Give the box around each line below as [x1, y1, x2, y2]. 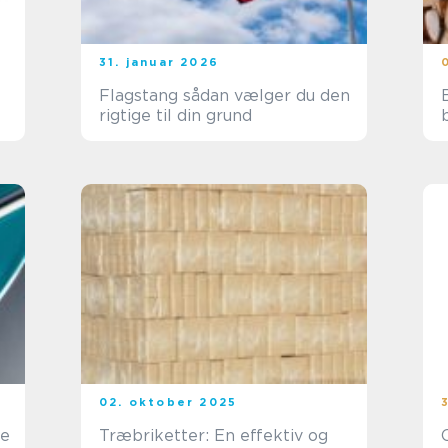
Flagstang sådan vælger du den [99, 86, 183, 105]
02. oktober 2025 [99, 395, 238, 409]
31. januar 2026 [99, 55, 219, 69]
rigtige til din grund [99, 106, 252, 125]
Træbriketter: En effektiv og [99, 426, 328, 445]
